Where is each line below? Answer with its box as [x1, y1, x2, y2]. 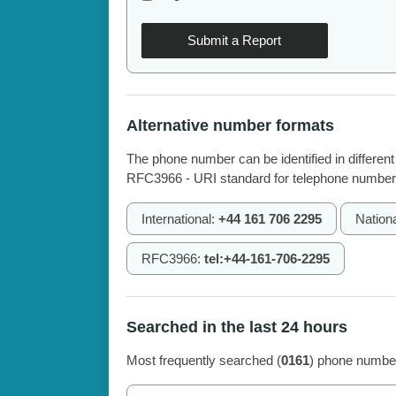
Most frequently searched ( [126, 353, 281, 369]
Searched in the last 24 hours [126, 318, 347, 337]
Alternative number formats [126, 117, 334, 135]
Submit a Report [187, 33, 282, 49]
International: [141, 211, 218, 227]
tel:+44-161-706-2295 [203, 251, 330, 267]
